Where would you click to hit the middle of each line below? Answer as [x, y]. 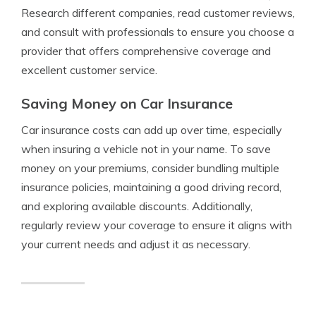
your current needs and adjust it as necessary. [136, 244]
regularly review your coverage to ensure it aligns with [157, 225]
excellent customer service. [89, 70]
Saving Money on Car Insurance [127, 103]
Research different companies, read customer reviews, [158, 13]
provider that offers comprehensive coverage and [146, 51]
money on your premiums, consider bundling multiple [150, 168]
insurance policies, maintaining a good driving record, [151, 187]
